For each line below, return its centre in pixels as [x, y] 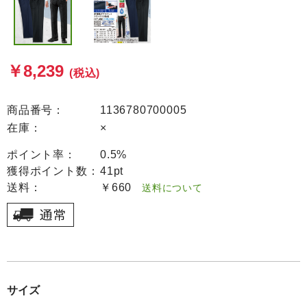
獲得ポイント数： [53, 171]
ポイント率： [41, 155]
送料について [167, 188]
